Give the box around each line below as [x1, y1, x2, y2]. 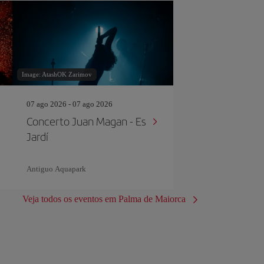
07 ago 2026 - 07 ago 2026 [26, 100, 113, 108]
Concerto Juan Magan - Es [26, 113, 146, 129]
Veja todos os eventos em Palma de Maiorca [22, 194, 186, 204]
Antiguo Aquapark [26, 164, 86, 173]
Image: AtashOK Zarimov [21, 71, 92, 78]
